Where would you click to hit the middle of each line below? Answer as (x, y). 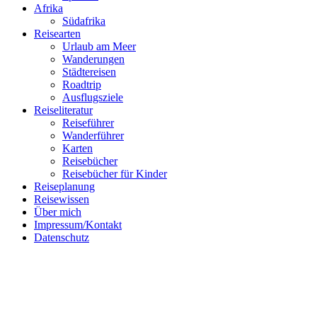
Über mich (58, 212)
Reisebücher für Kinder (115, 174)
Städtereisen (89, 72)
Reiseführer (88, 123)
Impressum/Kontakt (78, 225)
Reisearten (57, 34)
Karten (77, 149)
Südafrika (84, 21)
